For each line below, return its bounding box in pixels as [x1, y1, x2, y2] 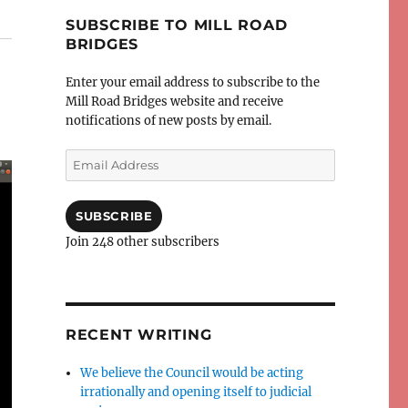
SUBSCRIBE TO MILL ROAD [65, 16, 288, 35]
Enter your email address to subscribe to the [65, 75, 320, 91]
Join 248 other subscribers [65, 234, 219, 250]
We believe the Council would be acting [80, 365, 304, 382]
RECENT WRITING [65, 326, 212, 344]
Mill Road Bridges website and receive [65, 94, 283, 110]
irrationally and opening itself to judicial [80, 384, 312, 401]
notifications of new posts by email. [65, 113, 271, 129]
